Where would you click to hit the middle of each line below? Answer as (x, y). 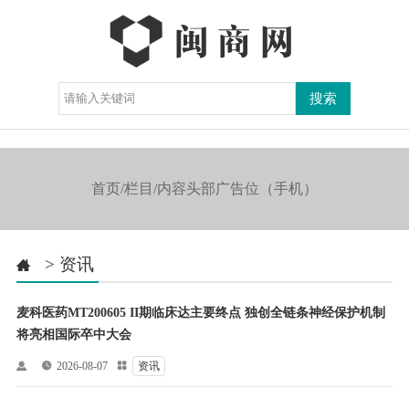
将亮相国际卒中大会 (73, 335)
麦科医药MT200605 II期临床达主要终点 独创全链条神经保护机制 (200, 313)
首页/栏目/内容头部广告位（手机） (204, 189)
